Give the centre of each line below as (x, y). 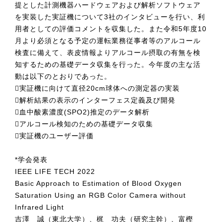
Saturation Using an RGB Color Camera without (100, 195)
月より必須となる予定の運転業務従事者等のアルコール (108, 41)
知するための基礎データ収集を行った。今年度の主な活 (108, 64)
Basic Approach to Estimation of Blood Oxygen (98, 183)
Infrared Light (39, 207)
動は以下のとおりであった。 (63, 76)
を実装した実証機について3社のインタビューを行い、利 (110, 17)
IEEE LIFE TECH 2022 (55, 171)
